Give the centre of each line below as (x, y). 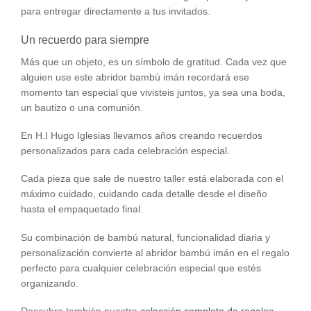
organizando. (50, 283)
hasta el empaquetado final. (82, 209)
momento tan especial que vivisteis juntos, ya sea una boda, (153, 92)
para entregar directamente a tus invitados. (116, 11)
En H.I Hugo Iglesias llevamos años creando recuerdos (142, 136)
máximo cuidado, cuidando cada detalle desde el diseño (144, 194)
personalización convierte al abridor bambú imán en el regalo (155, 252)
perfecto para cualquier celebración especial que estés (141, 268)
